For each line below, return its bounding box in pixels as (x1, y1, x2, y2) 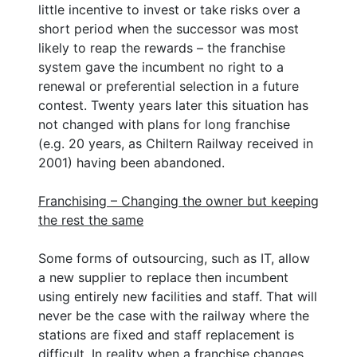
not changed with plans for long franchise (38, 116, 290, 132)
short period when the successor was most (38, 20, 299, 37)
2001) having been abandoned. (38, 154, 225, 171)
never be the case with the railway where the (38, 307, 309, 324)
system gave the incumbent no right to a (38, 58, 284, 75)
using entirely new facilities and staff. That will (38, 288, 317, 304)
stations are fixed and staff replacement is (38, 326, 294, 343)
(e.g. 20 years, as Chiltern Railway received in (38, 135, 313, 151)
